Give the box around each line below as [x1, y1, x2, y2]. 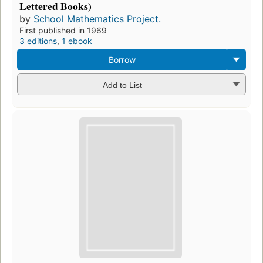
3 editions [19, 36, 57, 46]
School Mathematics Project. [33, 13, 161, 25]
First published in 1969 [19, 25, 107, 36]
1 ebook [62, 36, 92, 46]
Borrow [108, 55, 136, 65]
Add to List [102, 80, 142, 90]
